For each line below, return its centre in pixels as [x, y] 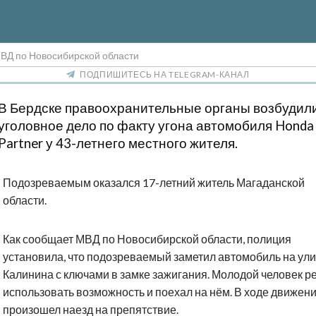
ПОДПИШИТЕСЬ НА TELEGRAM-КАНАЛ [165, 75]
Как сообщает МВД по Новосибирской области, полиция [147, 239]
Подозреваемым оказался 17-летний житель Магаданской [154, 183]
